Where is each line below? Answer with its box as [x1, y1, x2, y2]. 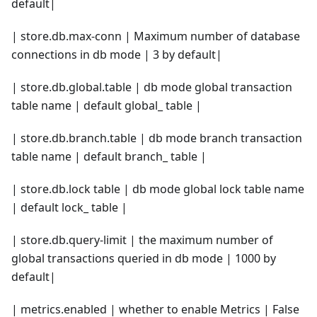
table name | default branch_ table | [11, 148, 207, 164]
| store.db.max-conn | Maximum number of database [11, 28, 300, 44]
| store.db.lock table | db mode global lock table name [11, 180, 304, 197]
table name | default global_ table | [11, 97, 202, 113]
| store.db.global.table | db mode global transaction [11, 79, 292, 95]
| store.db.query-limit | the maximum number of [11, 231, 273, 248]
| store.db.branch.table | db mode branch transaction [11, 129, 302, 146]
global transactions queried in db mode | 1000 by [11, 250, 276, 266]
